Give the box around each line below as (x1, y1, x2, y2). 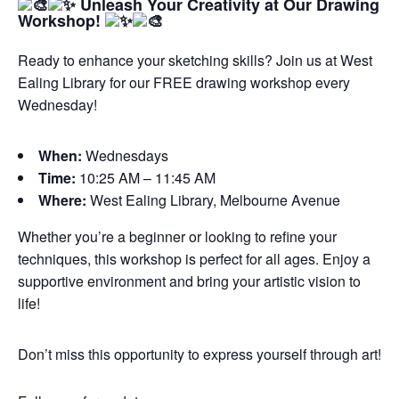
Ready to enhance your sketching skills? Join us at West (18, 50, 372, 71)
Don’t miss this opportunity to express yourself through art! (18, 344, 381, 365)
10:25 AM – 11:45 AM (76, 167, 216, 189)
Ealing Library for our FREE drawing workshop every (18, 72, 350, 94)
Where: (38, 190, 86, 211)
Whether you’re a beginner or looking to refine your (18, 226, 337, 248)
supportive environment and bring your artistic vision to (18, 271, 361, 292)
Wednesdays (82, 145, 168, 167)
